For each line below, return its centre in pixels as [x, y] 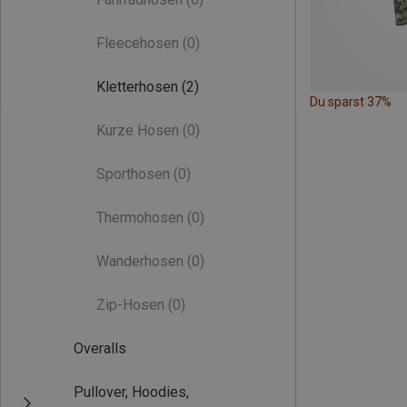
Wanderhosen [140, 261]
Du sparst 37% [351, 101]
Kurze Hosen [138, 130]
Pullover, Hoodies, [131, 392]
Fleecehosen [138, 43]
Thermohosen [140, 218]
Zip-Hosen [130, 305]
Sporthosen [133, 174]
